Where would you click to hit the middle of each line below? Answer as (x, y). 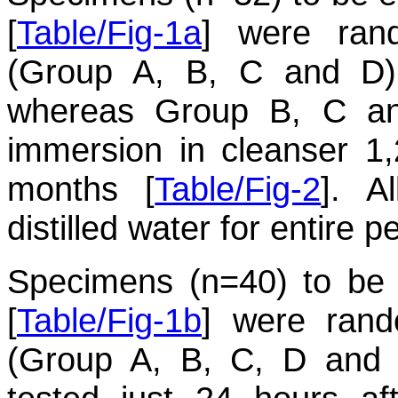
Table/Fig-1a (109, 33)
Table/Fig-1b (109, 321)
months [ (81, 189)
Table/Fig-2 (238, 189)
